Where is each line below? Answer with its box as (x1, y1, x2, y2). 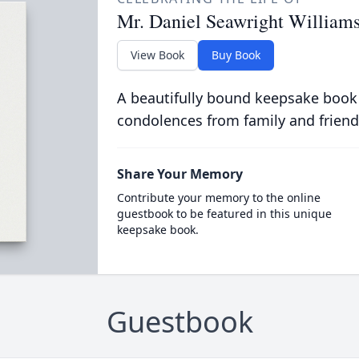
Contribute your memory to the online (116, 190, 321, 205)
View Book (130, 47, 184, 63)
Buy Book (211, 47, 260, 63)
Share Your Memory (116, 165, 243, 183)
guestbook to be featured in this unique (116, 206, 332, 221)
